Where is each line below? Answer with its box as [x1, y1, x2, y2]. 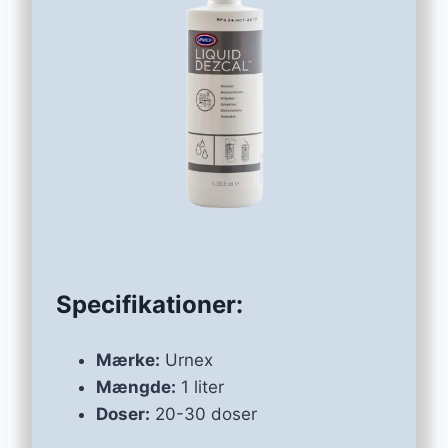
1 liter [176, 377, 224, 398]
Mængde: [96, 377, 176, 398]
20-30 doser [150, 404, 257, 425]
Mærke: [96, 350, 160, 371]
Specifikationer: [56, 290, 243, 320]
